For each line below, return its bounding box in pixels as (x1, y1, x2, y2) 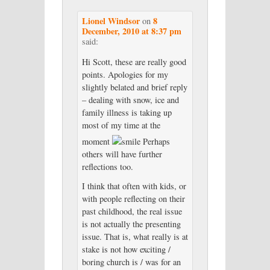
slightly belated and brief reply (81, 81, 187, 93)
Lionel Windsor (81, 14, 140, 28)
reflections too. (81, 160, 133, 172)
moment (81, 135, 112, 147)
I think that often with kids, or (81, 180, 186, 192)
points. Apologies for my (81, 69, 168, 81)
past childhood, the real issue (81, 205, 182, 217)
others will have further (81, 148, 162, 160)
